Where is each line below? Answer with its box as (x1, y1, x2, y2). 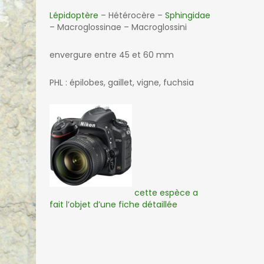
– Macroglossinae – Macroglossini (49, 21, 187, 34)
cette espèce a (132, 187, 199, 199)
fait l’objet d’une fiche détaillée (49, 199, 178, 211)
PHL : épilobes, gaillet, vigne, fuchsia (49, 77, 194, 89)
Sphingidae (165, 9, 211, 22)
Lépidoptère (49, 9, 99, 22)
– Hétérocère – (98, 9, 166, 22)
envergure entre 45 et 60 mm (49, 49, 174, 61)
